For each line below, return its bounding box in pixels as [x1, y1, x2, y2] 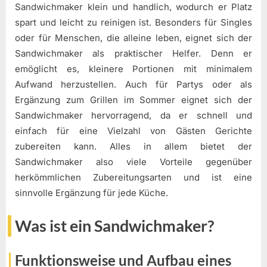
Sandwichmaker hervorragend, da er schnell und [15, 109, 252, 121]
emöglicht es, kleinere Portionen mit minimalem [15, 63, 252, 74]
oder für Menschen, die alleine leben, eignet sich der [15, 32, 252, 44]
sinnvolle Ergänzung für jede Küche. [15, 187, 168, 198]
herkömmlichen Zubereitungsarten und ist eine [15, 171, 252, 183]
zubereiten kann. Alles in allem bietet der [15, 140, 252, 152]
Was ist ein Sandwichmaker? [15, 216, 214, 236]
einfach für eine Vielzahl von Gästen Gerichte [15, 125, 252, 136]
